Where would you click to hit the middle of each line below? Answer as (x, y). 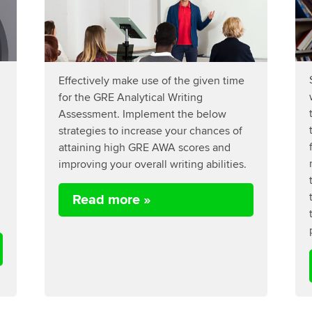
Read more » (111, 200)
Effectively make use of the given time (151, 80)
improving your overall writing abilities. (152, 164)
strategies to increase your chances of (150, 130)
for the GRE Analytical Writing (130, 97)
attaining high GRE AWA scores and (144, 147)
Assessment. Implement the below (142, 114)
